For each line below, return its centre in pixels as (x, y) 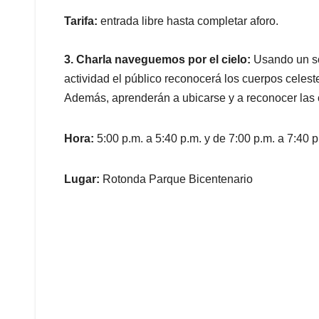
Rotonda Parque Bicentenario (178, 179)
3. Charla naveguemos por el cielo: (159, 60)
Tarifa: (82, 21)
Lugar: (83, 179)
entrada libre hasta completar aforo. (189, 21)
